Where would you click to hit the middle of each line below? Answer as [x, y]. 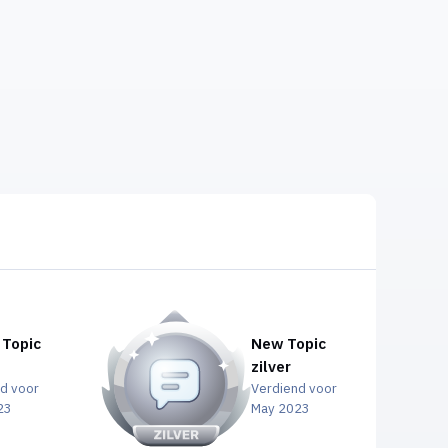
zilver [270, 366]
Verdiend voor [293, 388]
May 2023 [280, 408]
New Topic [288, 343]
